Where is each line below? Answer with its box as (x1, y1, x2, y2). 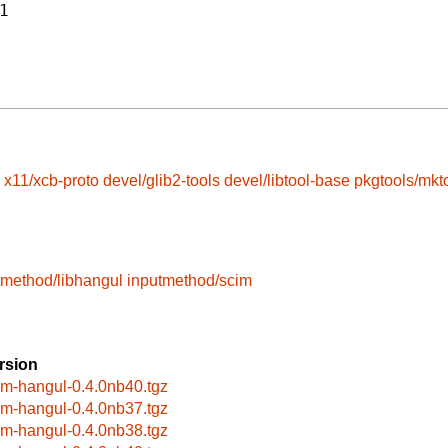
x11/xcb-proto (4, 172, 99, 190)
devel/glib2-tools (103, 172, 220, 190)
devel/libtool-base (224, 172, 350, 190)
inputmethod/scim (127, 271, 252, 289)
